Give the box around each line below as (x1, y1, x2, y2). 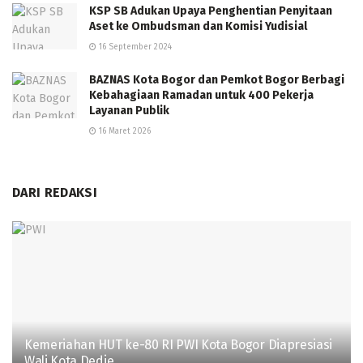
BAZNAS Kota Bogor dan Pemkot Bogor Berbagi (89, 73, 344, 88)
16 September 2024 (96, 42, 172, 53)
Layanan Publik (89, 104, 169, 118)
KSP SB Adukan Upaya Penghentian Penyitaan (89, 4, 332, 19)
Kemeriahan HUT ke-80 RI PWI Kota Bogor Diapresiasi (24, 337, 332, 353)
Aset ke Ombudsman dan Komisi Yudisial (89, 19, 307, 34)
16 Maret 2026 (96, 126, 151, 137)
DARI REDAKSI (12, 185, 97, 201)
